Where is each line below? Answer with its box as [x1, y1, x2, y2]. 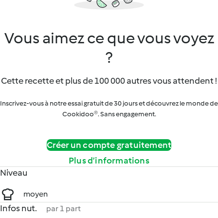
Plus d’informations [69, 155, 149, 166]
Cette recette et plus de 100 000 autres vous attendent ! [1, 75, 217, 86]
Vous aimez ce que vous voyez [4, 29, 214, 47]
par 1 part [46, 204, 81, 213]
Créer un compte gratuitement [46, 140, 172, 150]
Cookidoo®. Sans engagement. [62, 110, 156, 118]
